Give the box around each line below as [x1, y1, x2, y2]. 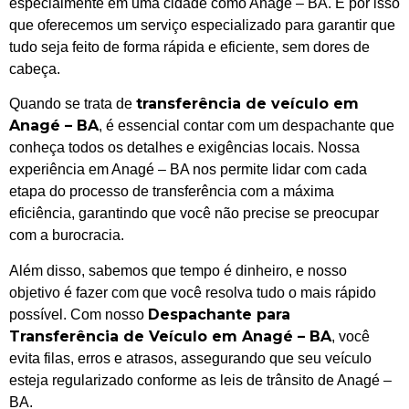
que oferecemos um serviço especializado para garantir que [9, 16, 395, 33]
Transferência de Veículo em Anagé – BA [9, 327, 331, 345]
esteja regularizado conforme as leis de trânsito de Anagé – [9, 372, 392, 388]
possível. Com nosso [9, 306, 148, 322]
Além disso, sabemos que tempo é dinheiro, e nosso [9, 262, 347, 278]
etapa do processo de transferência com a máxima [9, 184, 334, 200]
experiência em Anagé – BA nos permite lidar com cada [9, 162, 367, 178]
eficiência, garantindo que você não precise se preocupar [9, 205, 379, 222]
